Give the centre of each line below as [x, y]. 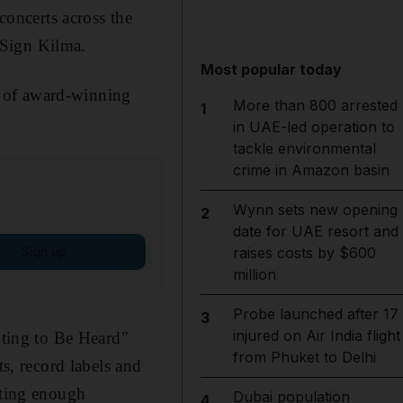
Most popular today [272, 69]
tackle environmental [304, 148]
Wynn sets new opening [315, 210]
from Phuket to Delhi [304, 357]
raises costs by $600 [304, 253]
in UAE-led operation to [313, 127]
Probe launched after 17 [315, 314]
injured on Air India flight [316, 336]
